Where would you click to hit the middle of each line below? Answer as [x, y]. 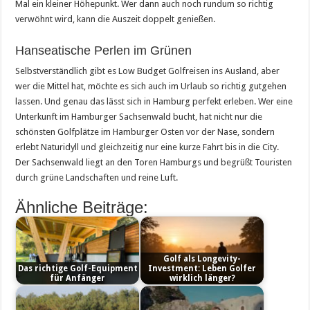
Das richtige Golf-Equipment [77, 268]
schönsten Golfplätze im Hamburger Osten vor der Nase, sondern [145, 131]
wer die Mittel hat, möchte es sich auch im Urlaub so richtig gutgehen [151, 86]
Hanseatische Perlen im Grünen [104, 50]
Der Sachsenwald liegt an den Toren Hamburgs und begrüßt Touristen [154, 162]
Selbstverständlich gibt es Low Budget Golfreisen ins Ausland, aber [148, 71]
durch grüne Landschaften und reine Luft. [97, 177]
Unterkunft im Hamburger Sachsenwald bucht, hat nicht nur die [139, 116]
